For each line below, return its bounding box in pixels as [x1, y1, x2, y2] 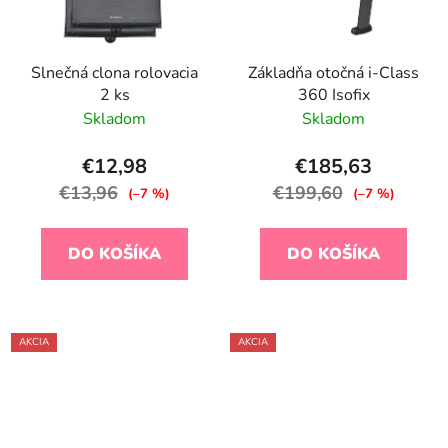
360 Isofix [297, 84, 370, 107]
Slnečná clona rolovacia [31, 62, 198, 85]
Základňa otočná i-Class [248, 62, 419, 85]
